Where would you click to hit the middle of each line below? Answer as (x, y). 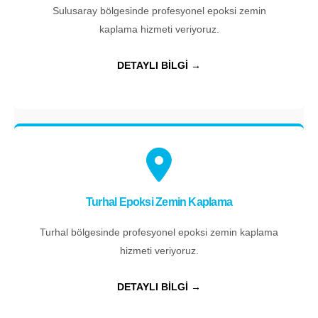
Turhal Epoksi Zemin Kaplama (159, 202)
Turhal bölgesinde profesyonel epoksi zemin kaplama (159, 232)
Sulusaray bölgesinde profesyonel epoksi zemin (159, 11)
